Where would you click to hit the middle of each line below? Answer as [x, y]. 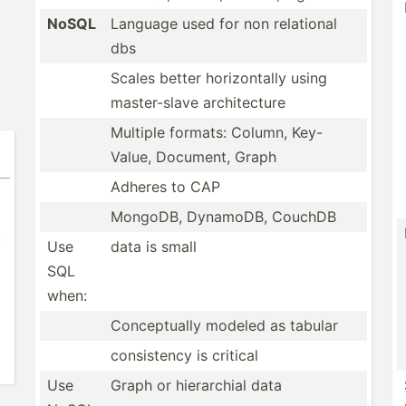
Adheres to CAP [165, 187]
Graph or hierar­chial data [196, 385]
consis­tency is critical [184, 355]
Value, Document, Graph [193, 157]
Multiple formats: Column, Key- [217, 132]
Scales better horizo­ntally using [219, 78]
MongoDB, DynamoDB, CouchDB [223, 217]
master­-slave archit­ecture [198, 102]
